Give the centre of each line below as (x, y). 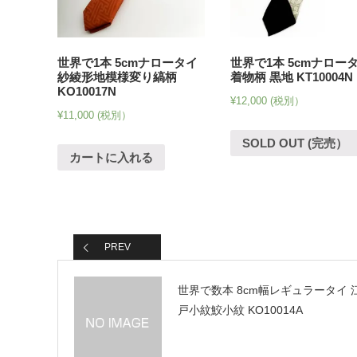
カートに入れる (111, 157)
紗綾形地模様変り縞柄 (117, 76)
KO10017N (87, 91)
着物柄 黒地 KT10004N (292, 76)
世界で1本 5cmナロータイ (127, 62)
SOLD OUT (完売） (295, 143)
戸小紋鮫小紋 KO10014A (240, 310)
